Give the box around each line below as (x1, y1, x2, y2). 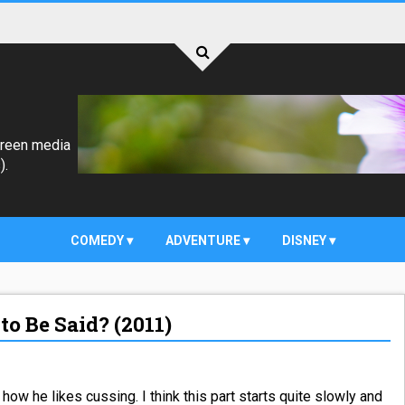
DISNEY (281, 233, 329, 248)
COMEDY (70, 233, 127, 248)
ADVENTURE (165, 233, 243, 248)
